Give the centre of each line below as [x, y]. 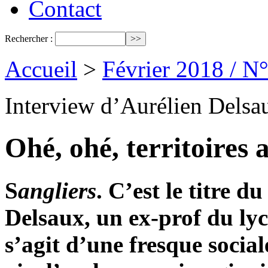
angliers [57, 190]
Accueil [41, 69]
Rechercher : [29, 39]
